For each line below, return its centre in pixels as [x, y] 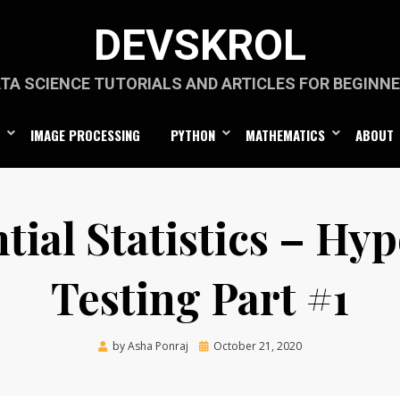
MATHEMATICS [285, 134]
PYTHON [193, 134]
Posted [216, 345]
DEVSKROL [200, 45]
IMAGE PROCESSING [85, 134]
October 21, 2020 [258, 346]
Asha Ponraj [158, 346]
